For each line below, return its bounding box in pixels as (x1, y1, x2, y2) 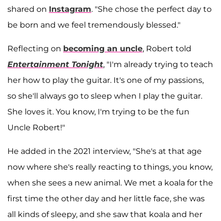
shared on (7, 4, 49, 14)
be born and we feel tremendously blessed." (7, 20, 181, 30)
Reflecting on (7, 43, 63, 53)
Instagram (49, 4, 91, 14)
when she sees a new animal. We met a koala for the (7, 178, 213, 187)
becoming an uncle (63, 43, 143, 53)
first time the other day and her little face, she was (7, 193, 205, 203)
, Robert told (143, 43, 191, 53)
